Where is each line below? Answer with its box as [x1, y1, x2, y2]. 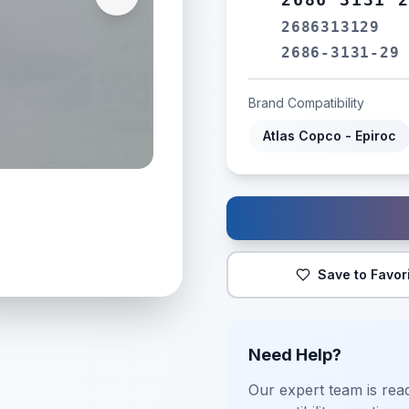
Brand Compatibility [248, 95, 364, 110]
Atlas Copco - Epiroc [263, 128, 396, 143]
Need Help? [248, 345, 341, 364]
